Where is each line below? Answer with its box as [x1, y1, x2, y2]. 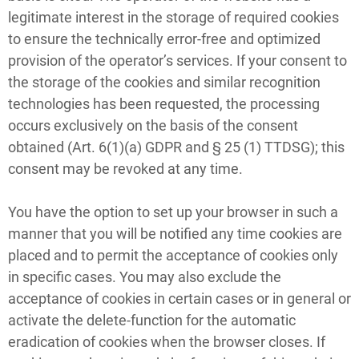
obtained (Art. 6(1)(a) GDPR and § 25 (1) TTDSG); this [8, 138, 345, 155]
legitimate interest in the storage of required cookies [8, 8, 339, 26]
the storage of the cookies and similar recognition [8, 73, 321, 91]
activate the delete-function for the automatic [8, 311, 296, 329]
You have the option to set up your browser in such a [8, 203, 338, 220]
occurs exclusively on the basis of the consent [8, 116, 298, 134]
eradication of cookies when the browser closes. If [8, 333, 325, 350]
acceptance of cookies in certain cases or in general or [8, 289, 351, 307]
